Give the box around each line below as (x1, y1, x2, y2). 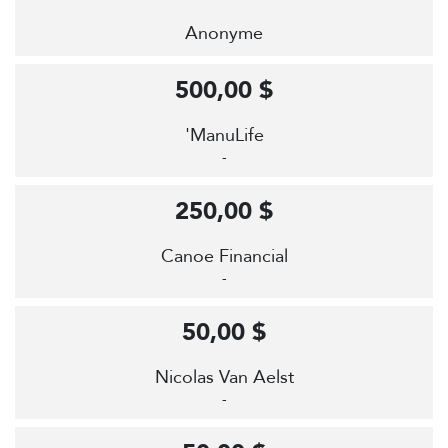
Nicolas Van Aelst (154, 365, 294, 391)
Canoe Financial (160, 244, 288, 270)
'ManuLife (184, 123, 264, 149)
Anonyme (185, 21, 263, 47)
